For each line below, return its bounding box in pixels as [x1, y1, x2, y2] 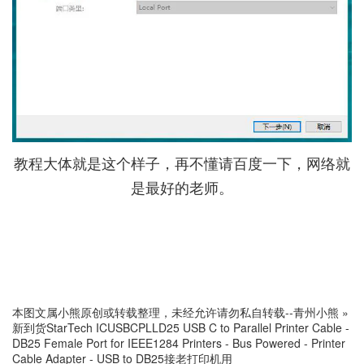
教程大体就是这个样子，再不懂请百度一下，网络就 [14, 152, 350, 174]
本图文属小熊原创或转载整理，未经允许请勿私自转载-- [12, 304, 293, 321]
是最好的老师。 [131, 176, 233, 198]
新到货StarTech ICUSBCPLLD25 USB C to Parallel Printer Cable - [12, 319, 349, 336]
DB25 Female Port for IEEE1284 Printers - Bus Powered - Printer [12, 335, 345, 352]
